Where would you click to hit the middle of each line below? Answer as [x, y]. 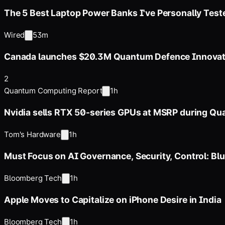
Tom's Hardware [32, 134]
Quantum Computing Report [53, 90]
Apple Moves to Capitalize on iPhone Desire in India [113, 200]
